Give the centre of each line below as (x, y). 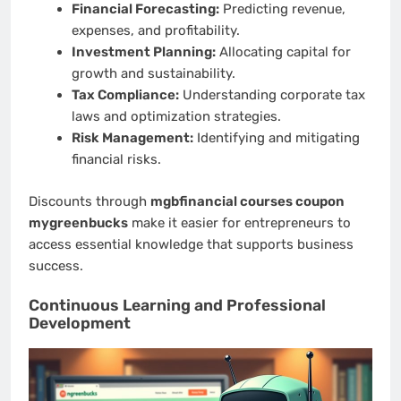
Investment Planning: (143, 52)
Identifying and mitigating (276, 138)
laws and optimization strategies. (176, 117)
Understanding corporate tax (272, 95)
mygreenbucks (78, 222)
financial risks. (116, 160)
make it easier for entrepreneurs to (239, 222)
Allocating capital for (283, 52)
